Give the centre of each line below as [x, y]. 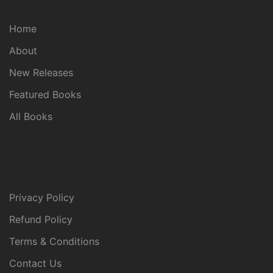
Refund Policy [41, 220]
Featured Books [45, 95]
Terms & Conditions [54, 242]
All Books [31, 117]
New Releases [41, 73]
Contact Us [35, 264]
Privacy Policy [42, 198]
